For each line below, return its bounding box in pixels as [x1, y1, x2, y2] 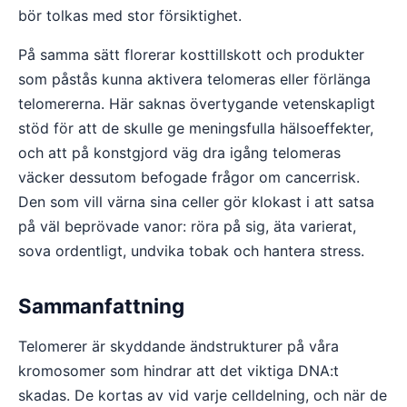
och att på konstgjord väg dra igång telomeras [18, 144, 341, 162]
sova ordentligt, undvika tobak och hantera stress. [18, 242, 364, 260]
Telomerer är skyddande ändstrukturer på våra [18, 337, 339, 355]
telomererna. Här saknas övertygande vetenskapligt [18, 94, 375, 113]
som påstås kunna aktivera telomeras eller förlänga [18, 70, 371, 88]
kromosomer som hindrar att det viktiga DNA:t [18, 362, 339, 380]
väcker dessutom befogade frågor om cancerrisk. [18, 168, 360, 186]
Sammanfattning [18, 293, 184, 318]
